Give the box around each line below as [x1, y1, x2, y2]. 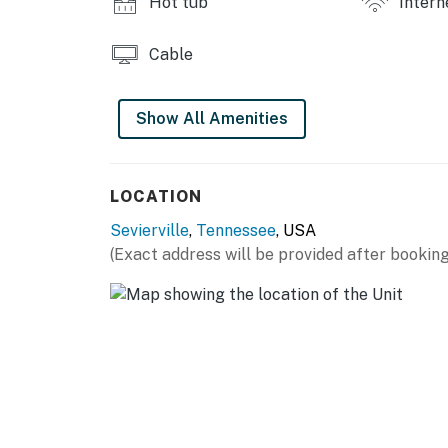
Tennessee [196, 221, 276, 241]
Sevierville [110, 221, 189, 241]
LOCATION [110, 187, 202, 207]
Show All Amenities [136, 109, 288, 129]
